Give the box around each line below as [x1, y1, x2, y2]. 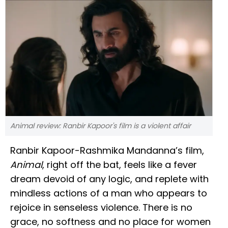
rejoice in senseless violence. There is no [10, 201, 192, 214]
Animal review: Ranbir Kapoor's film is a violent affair [10, 121, 191, 131]
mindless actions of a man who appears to [10, 187, 207, 200]
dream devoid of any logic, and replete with [10, 173, 209, 186]
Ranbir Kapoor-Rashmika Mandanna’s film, [10, 144, 204, 157]
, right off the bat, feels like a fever [42, 158, 197, 172]
